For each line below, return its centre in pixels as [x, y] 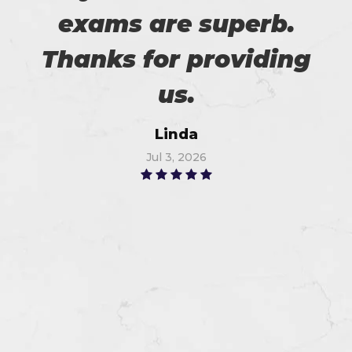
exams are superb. [176, 24]
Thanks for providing [176, 59]
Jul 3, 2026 [176, 157]
